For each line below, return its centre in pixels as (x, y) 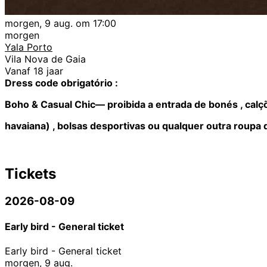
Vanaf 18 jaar (34, 71)
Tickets (30, 173)
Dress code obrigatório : (61, 83)
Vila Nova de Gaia (45, 59)
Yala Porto (29, 47)
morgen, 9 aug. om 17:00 (60, 23)
